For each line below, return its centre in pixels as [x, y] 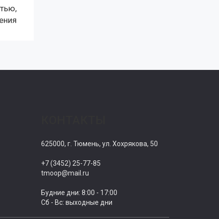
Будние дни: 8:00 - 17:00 [79, 193]
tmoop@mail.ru [65, 173]
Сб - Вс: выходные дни [77, 202]
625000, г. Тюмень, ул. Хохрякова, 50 [99, 144]
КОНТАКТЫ [73, 120]
